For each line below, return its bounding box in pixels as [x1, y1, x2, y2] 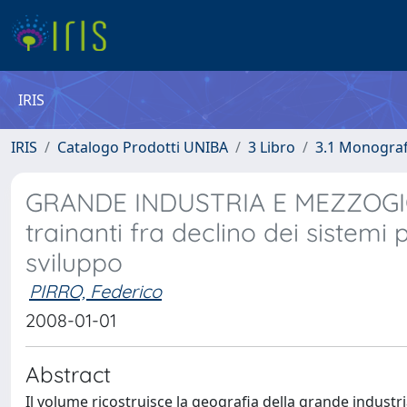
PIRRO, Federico [29, 280, 162, 303]
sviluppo [25, 246, 123, 278]
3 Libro [248, 137, 295, 157]
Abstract [25, 361, 111, 388]
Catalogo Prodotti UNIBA [57, 137, 228, 157]
